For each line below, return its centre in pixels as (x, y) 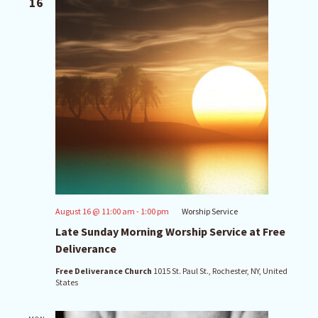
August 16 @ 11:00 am (95, 211)
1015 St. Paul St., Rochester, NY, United (220, 270)
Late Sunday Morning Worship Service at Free (170, 231)
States (67, 282)
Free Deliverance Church (104, 270)
